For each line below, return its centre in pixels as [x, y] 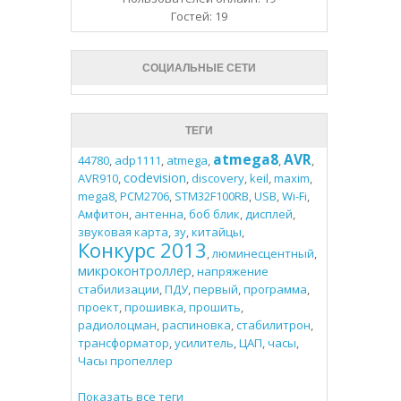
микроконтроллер [134, 271]
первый [215, 290]
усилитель [204, 343]
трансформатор [123, 343]
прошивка [154, 307]
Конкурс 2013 [142, 250]
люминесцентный [263, 254]
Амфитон [103, 214]
